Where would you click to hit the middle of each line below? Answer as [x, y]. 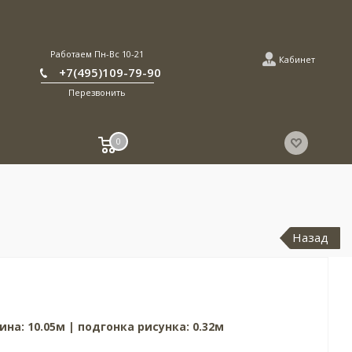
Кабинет [297, 59]
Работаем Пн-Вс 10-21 [97, 54]
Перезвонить [97, 92]
